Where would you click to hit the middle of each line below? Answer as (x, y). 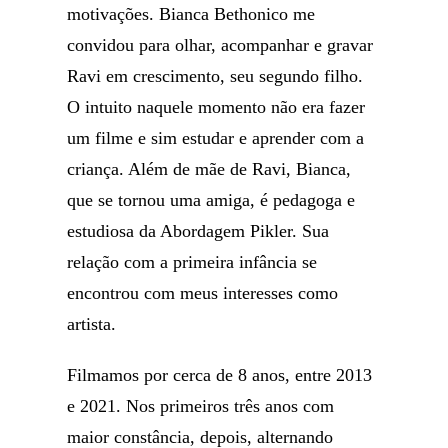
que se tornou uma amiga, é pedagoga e (211, 200)
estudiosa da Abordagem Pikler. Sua (198, 231)
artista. (92, 324)
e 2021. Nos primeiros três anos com (201, 406)
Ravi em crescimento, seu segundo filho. (215, 76)
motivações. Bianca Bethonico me (191, 14)
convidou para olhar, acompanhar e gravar (220, 45)
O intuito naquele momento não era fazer (216, 107)
